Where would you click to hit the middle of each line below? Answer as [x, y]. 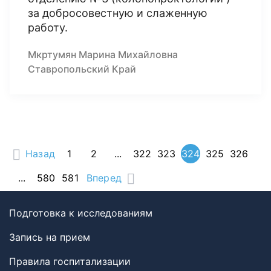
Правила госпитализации [70, 261]
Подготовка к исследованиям [81, 213]
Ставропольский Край [82, 69]
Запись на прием [50, 237]
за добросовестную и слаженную [118, 13]
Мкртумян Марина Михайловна [103, 54]
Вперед [104, 178]
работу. [48, 28]
